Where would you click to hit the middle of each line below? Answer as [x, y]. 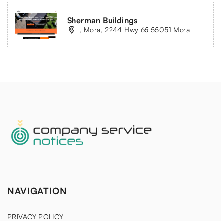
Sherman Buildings [102, 20]
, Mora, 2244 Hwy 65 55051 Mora [135, 29]
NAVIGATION [37, 191]
